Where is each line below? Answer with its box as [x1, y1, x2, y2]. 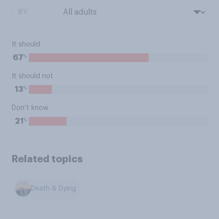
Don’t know [12, 105, 48, 111]
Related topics [12, 154, 83, 164]
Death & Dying [31, 185, 77, 193]
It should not [12, 73, 53, 80]
